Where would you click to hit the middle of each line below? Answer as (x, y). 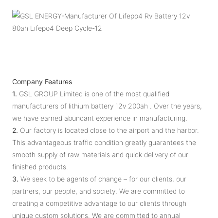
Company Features (42, 81)
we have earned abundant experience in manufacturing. (100, 118)
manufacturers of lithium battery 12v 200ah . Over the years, (107, 106)
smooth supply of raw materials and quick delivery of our (100, 154)
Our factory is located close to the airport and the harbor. (109, 130)
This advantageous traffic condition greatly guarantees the (104, 142)
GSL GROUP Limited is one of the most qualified (93, 93)
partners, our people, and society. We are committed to (99, 191)
